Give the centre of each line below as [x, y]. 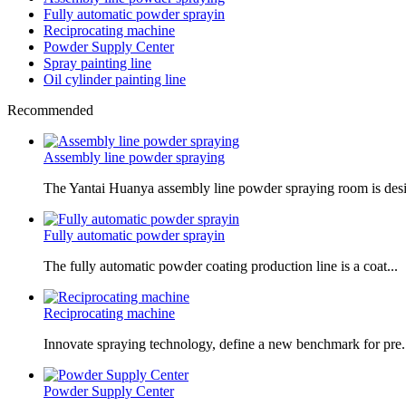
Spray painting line [97, 63]
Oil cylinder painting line [115, 79]
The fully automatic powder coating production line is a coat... [221, 266]
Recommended [50, 110]
